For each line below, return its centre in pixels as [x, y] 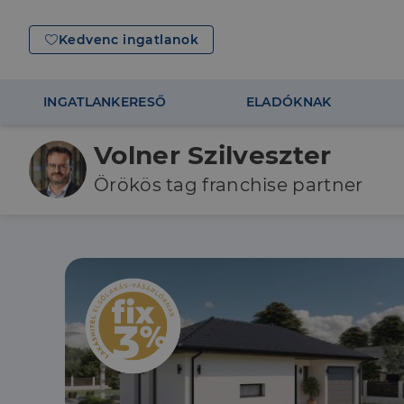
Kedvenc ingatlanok [129, 40]
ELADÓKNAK [289, 102]
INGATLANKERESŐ [105, 102]
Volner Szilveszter [213, 155]
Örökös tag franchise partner [229, 185]
